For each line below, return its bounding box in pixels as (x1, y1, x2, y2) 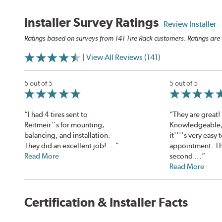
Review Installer (164, 19, 217, 29)
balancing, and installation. (24, 130, 111, 140)
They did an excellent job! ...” (24, 141, 119, 150)
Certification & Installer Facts (24, 194, 188, 210)
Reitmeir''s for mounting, (24, 120, 105, 129)
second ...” (169, 151, 205, 161)
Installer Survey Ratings (24, 14, 164, 30)
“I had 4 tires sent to (24, 110, 88, 119)
